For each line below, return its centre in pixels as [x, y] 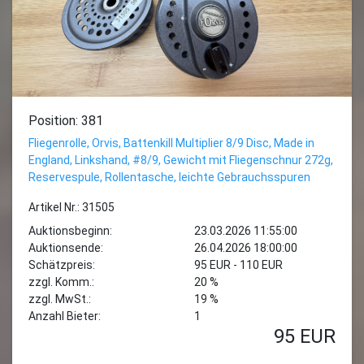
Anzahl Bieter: [65, 316]
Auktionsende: [66, 248]
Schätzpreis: [62, 265]
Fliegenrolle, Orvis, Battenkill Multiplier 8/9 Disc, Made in [171, 143]
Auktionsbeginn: [70, 231]
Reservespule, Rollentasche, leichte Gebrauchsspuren [169, 177]
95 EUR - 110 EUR [238, 265]
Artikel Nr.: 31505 [71, 207]
